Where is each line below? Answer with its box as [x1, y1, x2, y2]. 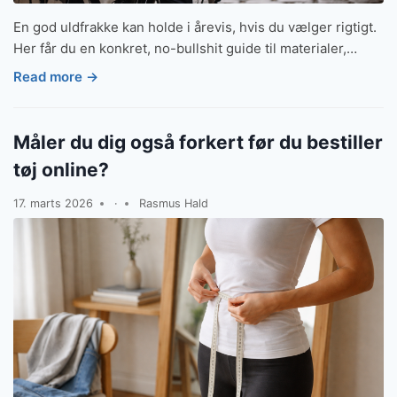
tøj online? [13, 158, 109, 181]
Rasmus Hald [138, 196, 208, 210]
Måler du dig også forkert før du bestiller [13, 130, 383, 153]
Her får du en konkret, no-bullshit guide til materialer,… [13, 40, 357, 58]
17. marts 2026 [13, 196, 93, 210]
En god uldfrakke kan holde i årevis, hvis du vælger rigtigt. [13, 19, 377, 36]
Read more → [13, 67, 98, 85]
